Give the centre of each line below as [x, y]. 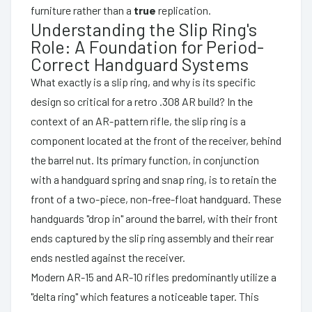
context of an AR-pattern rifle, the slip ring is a [138, 120]
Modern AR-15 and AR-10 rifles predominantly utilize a [154, 276]
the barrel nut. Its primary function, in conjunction [145, 159]
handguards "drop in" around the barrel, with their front [154, 218]
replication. [184, 10]
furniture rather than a [82, 10]
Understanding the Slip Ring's [144, 29]
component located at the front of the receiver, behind [156, 140]
